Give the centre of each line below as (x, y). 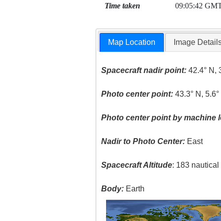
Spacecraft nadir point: (144, 71)
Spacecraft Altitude (137, 165)
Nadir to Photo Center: (143, 142)
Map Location (132, 42)
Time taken (122, 6)
